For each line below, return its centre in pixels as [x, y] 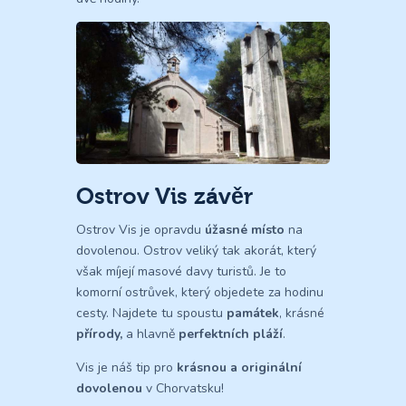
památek [253, 314]
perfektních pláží [231, 334]
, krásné [302, 314]
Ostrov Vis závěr [164, 197]
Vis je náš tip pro [126, 368]
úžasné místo [245, 230]
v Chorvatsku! [183, 389]
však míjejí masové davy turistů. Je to [181, 272]
